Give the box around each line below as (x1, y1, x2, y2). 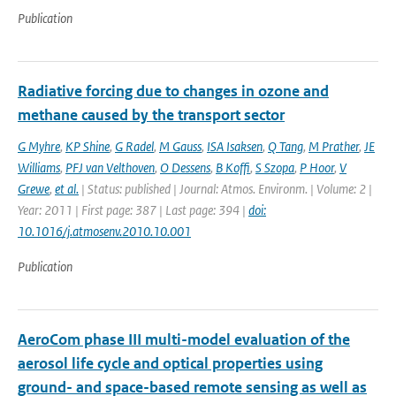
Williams (18, 159, 60, 176)
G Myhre (18, 138, 60, 155)
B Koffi (216, 159, 250, 176)
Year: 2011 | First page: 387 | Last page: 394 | (18, 202, 248, 218)
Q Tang (268, 138, 303, 155)
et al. (55, 180, 79, 197)
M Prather (308, 138, 359, 155)
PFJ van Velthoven (65, 159, 155, 176)
